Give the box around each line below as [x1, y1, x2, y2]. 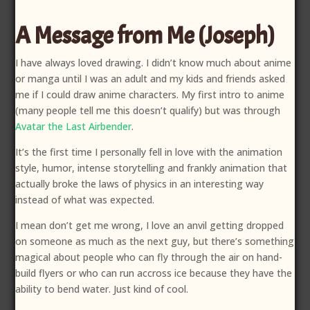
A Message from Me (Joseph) [15, 21, 275, 51]
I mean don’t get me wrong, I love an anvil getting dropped [15, 219, 284, 232]
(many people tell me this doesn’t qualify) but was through [15, 104, 281, 118]
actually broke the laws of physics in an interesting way [15, 177, 264, 191]
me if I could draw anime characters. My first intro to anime [15, 88, 285, 102]
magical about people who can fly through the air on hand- [15, 250, 283, 264]
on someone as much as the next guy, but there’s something [15, 235, 295, 248]
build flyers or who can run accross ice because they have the [15, 266, 293, 280]
